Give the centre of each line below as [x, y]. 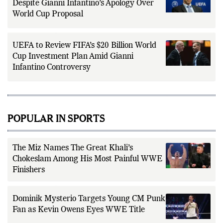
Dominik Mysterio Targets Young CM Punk [89, 199]
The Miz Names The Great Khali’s [73, 148]
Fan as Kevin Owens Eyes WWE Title [79, 210]
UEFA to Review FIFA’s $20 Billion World [84, 46]
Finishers [29, 170]
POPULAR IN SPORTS [56, 118]
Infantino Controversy [52, 67]
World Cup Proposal [48, 14]
